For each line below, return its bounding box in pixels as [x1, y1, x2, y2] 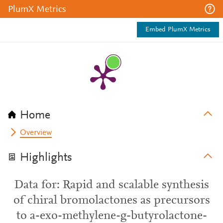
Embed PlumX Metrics [145, 26, 211, 33]
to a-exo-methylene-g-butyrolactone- [16, 210, 207, 222]
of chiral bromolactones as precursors [13, 195, 210, 207]
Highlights [20, 152, 72, 164]
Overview [20, 129, 52, 137]
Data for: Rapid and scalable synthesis [14, 179, 209, 191]
